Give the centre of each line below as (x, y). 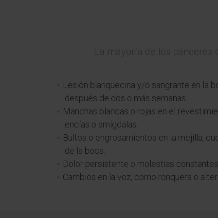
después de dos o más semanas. (126, 98)
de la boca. (85, 151)
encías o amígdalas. (101, 124)
